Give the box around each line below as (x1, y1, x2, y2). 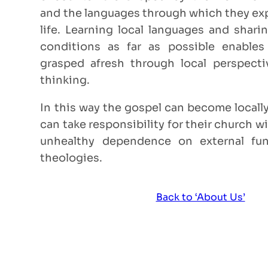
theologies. (40, 151, 103, 165)
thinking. (40, 74, 90, 87)
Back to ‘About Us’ (156, 191, 245, 204)
